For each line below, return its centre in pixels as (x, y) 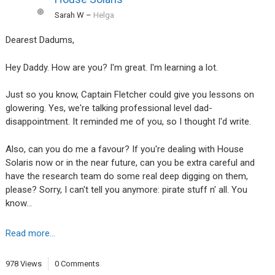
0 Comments (77, 263)
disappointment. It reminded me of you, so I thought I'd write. (128, 122)
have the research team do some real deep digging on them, (126, 176)
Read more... (30, 234)
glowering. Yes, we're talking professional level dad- (109, 108)
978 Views (23, 263)
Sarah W (69, 15)
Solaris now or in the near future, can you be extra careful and (130, 162)
